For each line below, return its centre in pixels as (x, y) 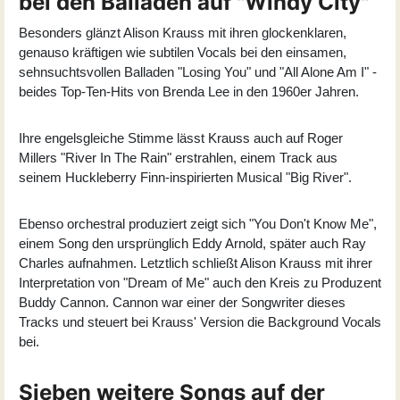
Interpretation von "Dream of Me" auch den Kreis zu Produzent (200, 283)
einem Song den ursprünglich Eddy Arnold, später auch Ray (192, 244)
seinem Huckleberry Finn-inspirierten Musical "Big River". (185, 178)
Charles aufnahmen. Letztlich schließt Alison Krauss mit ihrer (196, 263)
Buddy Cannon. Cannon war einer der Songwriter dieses (182, 303)
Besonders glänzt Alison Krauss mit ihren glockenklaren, (183, 33)
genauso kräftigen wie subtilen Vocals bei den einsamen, (183, 53)
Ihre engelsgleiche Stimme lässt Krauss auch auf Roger (181, 138)
